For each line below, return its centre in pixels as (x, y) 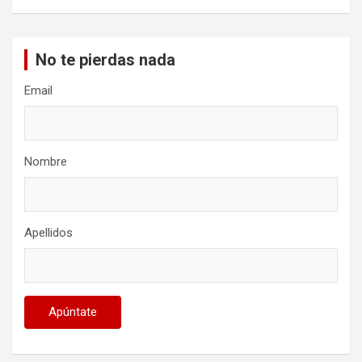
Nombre (46, 162)
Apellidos (48, 233)
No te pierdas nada (105, 60)
